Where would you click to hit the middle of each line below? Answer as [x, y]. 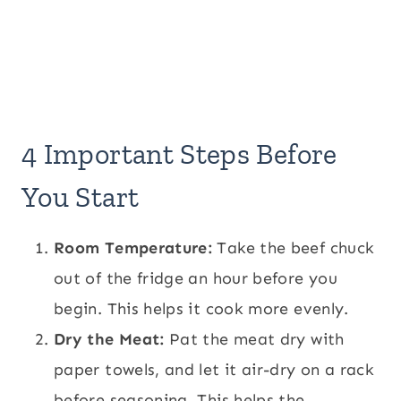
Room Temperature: [133, 248]
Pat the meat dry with [254, 340]
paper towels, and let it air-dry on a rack [214, 370]
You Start [81, 197]
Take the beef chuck [294, 248]
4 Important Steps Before [179, 154]
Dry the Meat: [109, 340]
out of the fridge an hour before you [196, 279]
